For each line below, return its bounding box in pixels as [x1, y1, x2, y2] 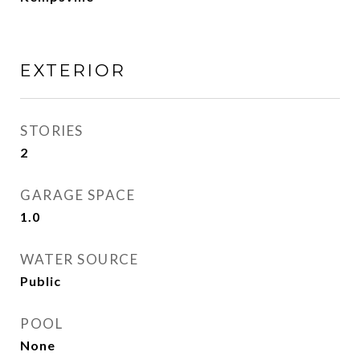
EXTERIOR [20, 60, 126, 80]
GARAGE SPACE [20, 186, 135, 203]
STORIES [20, 122, 84, 139]
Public [20, 273, 61, 288]
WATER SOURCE [20, 251, 138, 268]
